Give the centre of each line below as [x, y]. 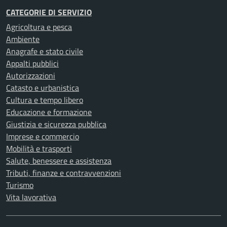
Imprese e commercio [43, 136]
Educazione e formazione [49, 112]
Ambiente [23, 39]
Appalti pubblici [32, 63]
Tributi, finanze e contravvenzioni [64, 173]
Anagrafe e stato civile [45, 51]
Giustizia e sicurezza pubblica [56, 124]
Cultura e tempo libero [45, 100]
